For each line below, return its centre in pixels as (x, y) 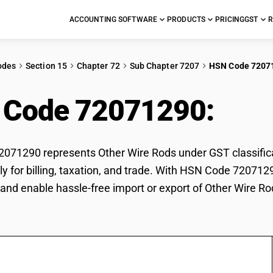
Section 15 (46, 66)
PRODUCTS (186, 19)
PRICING (230, 19)
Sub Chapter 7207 (165, 66)
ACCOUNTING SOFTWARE (113, 19)
